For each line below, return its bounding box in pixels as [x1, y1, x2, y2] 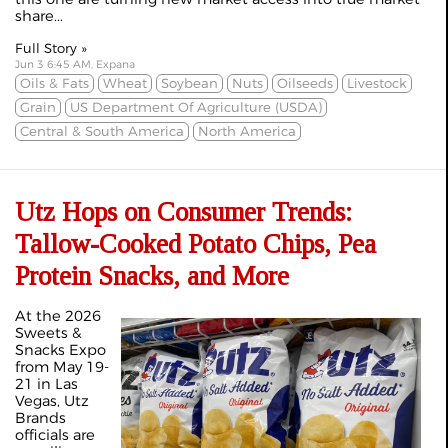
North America [198, 123, 296, 140]
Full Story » [15, 40, 87, 57]
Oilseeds [277, 75, 333, 92]
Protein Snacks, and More [15, 261, 289, 292]
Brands [15, 409, 66, 428]
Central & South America [20, 123, 184, 140]
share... [15, 7, 63, 26]
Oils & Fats [20, 75, 89, 92]
